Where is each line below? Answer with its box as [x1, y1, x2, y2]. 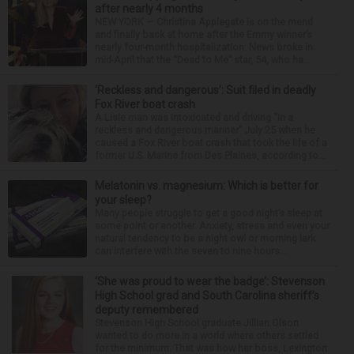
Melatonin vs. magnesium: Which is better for [95, 179, 318, 192]
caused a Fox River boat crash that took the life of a [95, 136, 327, 149]
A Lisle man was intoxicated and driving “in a [95, 111, 293, 123]
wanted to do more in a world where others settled [95, 329, 318, 341]
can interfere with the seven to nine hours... [95, 244, 287, 257]
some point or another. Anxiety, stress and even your [95, 219, 330, 232]
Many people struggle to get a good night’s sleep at [95, 206, 322, 219]
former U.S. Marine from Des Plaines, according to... [95, 149, 326, 161]
